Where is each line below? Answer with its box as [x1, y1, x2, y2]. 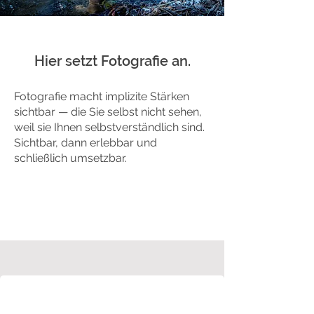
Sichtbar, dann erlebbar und [14, 136, 157, 149]
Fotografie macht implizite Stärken [14, 90, 189, 103]
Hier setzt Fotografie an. [34, 53, 191, 69]
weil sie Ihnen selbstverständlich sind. [14, 121, 205, 134]
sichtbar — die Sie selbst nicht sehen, [14, 105, 202, 118]
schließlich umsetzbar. [14, 151, 127, 165]
